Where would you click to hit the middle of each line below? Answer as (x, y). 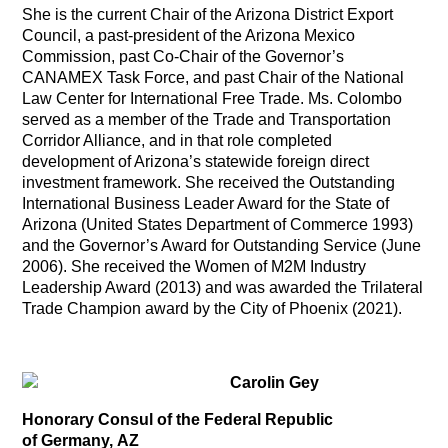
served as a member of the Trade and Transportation (207, 119)
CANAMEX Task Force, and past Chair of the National (213, 77)
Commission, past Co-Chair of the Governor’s (183, 56)
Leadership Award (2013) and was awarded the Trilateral (223, 287)
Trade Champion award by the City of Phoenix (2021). (212, 308)
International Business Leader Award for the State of (206, 203)
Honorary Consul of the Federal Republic (178, 419)
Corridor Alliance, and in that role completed (177, 140)
